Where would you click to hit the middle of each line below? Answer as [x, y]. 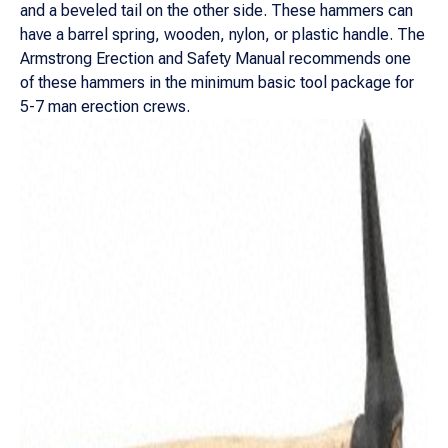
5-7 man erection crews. [105, 106]
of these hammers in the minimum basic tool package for [217, 82]
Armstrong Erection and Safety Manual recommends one [215, 58]
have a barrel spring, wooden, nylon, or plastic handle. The [222, 34]
